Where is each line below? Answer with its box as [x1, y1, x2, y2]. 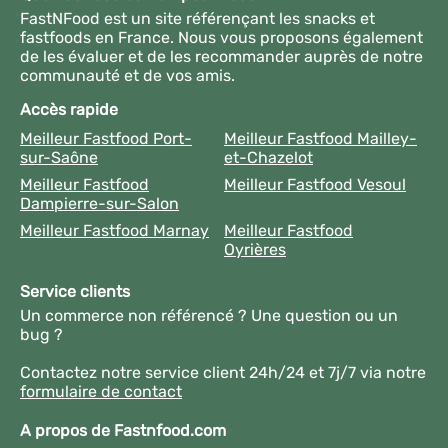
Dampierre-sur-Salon [20, 193, 179, 213]
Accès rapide [20, 99, 118, 119]
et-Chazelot [224, 147, 313, 167]
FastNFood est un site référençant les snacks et [20, 8, 375, 28]
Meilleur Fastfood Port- [20, 128, 192, 148]
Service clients [20, 281, 130, 301]
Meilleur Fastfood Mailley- [224, 128, 417, 148]
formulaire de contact [20, 381, 182, 401]
